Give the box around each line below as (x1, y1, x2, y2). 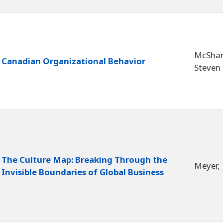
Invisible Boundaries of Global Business (1, 166, 164, 178)
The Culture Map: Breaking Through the (1, 154, 167, 166)
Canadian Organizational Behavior (1, 55, 145, 67)
